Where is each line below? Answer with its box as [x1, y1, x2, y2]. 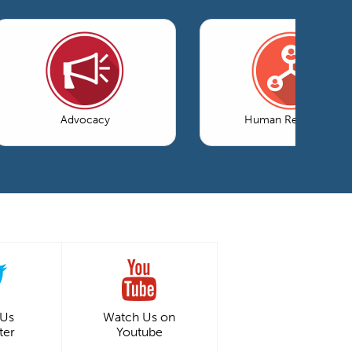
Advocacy [60, 112, 110, 126]
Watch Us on [103, 309, 175, 324]
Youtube [115, 324, 163, 339]
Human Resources [244, 112, 337, 126]
